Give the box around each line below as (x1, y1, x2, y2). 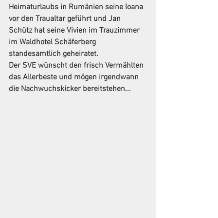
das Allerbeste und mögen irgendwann (9, 73, 141, 82)
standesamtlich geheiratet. (9, 49, 98, 59)
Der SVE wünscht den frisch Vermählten (9, 61, 145, 71)
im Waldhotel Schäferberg (9, 37, 98, 47)
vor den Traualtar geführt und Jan (9, 14, 123, 24)
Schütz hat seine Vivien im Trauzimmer (9, 26, 142, 36)
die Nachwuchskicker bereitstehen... (9, 84, 131, 94)
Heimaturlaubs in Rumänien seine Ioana (9, 2, 145, 12)
